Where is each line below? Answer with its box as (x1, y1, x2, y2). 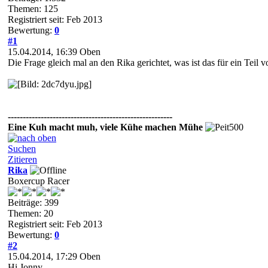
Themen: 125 (8, 3, 58, 14)
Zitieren (8, 154, 37, 165)
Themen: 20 (8, 208, 53, 218)
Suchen (8, 143, 36, 154)
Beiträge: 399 (8, 197, 59, 208)
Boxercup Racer (8, 175, 69, 186)
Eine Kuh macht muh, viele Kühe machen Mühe (8, 121, 203, 132)
